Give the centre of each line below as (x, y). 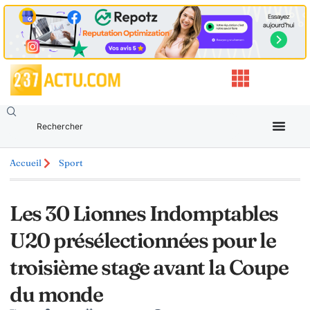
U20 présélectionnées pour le (143, 240)
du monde (56, 294)
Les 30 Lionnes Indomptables (144, 213)
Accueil (26, 163)
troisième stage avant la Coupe (149, 267)
